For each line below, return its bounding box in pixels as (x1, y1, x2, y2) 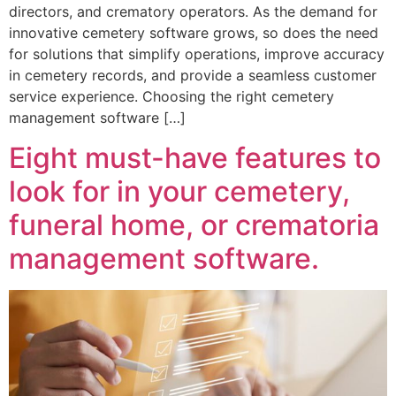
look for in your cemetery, (9, 173, 350, 209)
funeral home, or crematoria (9, 207, 379, 242)
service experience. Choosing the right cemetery (9, 88, 334, 106)
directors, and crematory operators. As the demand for (9, 3, 377, 21)
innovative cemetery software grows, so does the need (9, 24, 378, 42)
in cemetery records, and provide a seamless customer (9, 66, 377, 85)
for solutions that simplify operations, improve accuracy (9, 45, 385, 64)
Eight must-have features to (9, 140, 381, 175)
